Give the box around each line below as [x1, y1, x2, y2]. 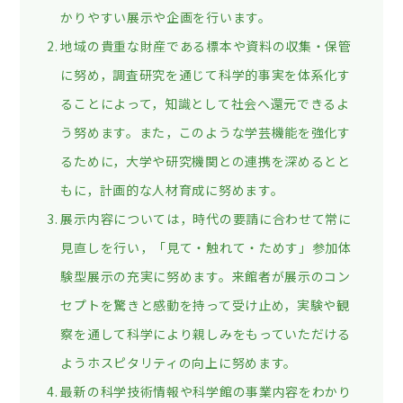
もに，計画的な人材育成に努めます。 [60, 180, 284, 199]
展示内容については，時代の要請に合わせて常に [60, 209, 352, 228]
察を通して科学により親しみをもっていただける [60, 324, 351, 343]
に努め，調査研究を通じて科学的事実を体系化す [60, 65, 351, 84]
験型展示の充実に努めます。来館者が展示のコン [60, 266, 351, 285]
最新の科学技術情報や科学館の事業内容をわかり [60, 381, 352, 400]
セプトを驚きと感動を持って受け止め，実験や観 [60, 295, 350, 314]
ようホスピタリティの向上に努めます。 [60, 353, 298, 372]
